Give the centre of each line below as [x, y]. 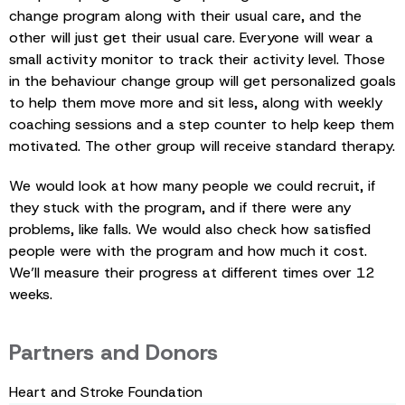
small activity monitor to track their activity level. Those [197, 59]
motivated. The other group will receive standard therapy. [202, 146]
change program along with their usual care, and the [185, 15]
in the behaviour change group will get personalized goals [202, 80]
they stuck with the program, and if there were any [180, 207]
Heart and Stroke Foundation [106, 391]
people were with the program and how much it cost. [188, 250]
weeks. [31, 294]
